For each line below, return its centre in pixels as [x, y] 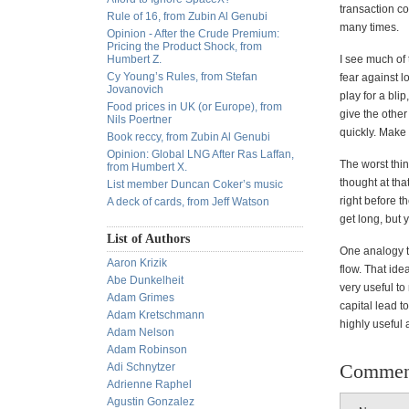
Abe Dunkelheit [145, 280]
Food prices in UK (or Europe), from [194, 107]
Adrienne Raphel [149, 384]
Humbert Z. [134, 59]
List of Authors [148, 239]
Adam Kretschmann [156, 315]
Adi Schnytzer [141, 367]
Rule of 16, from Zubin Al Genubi [187, 16]
